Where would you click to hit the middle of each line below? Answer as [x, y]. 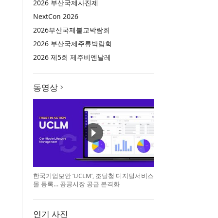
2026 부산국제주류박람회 [72, 44]
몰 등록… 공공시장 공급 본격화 [76, 184]
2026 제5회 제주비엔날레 [72, 57]
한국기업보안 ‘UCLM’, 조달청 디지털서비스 [93, 175]
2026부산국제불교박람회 [71, 30]
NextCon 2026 [55, 16]
